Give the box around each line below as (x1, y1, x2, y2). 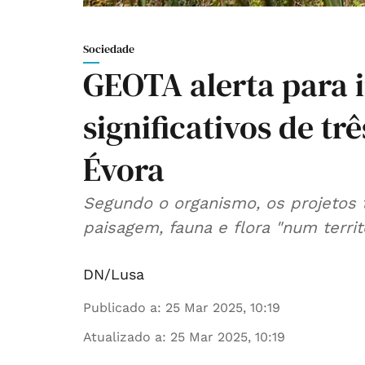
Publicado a (83, 300, 157, 316)
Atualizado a (83, 329, 162, 345)
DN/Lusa (83, 266, 144, 284)
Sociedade (83, 41, 134, 58)
